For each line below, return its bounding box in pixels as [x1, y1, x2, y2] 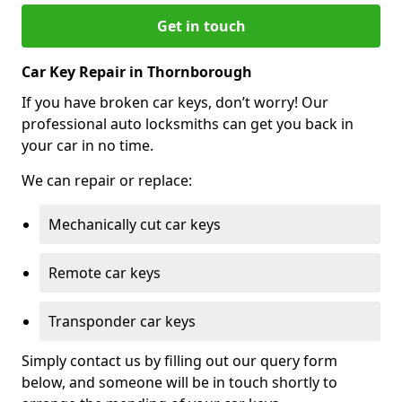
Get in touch [156, 15, 246, 36]
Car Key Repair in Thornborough [22, 61, 252, 82]
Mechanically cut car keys [48, 214, 221, 234]
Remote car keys [48, 262, 161, 283]
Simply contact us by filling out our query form [22, 350, 337, 371]
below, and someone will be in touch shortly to [22, 371, 337, 392]
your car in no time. [22, 135, 153, 155]
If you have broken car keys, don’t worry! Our [22, 92, 328, 112]
